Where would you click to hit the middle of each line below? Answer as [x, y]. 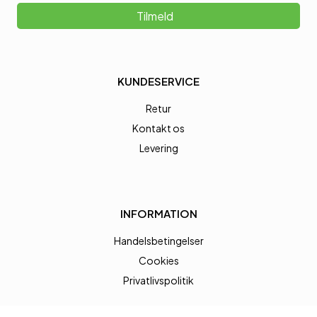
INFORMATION [158, 213]
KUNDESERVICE [158, 81]
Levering [158, 148]
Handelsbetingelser [158, 240]
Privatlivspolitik [158, 280]
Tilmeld [155, 16]
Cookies [158, 260]
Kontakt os [158, 128]
